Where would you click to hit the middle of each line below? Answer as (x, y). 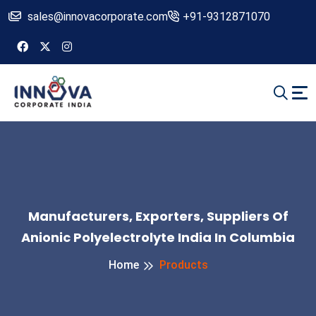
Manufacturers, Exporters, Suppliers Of (158, 217)
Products (183, 265)
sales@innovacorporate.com (98, 17)
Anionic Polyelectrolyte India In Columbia (158, 238)
